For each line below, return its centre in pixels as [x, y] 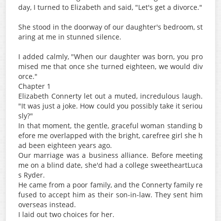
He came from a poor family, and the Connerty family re [110, 185]
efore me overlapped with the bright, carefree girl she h [110, 135]
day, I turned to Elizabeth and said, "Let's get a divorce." [110, 7]
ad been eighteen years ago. [65, 145]
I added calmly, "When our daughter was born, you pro [110, 56]
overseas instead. [47, 204]
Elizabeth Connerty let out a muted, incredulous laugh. [110, 96]
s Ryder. [32, 175]
